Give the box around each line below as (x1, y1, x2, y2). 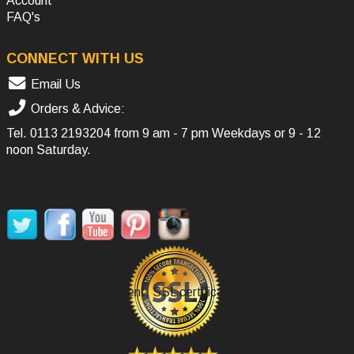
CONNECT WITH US (6, 50, 144, 66)
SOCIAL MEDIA (6, 183, 110, 199)
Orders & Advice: (27, 101, 125, 115)
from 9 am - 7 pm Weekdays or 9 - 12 (111, 126, 321, 140)
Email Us (27, 77, 81, 91)
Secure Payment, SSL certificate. (51, 284, 239, 299)
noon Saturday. (6, 142, 91, 156)
